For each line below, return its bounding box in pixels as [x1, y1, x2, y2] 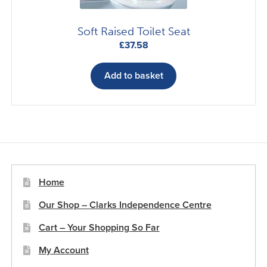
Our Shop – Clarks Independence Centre [38, 198, 212, 211]
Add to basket [104, 70, 163, 82]
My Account [38, 244, 89, 256]
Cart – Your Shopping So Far [38, 221, 160, 234]
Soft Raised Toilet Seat [77, 24, 190, 39]
